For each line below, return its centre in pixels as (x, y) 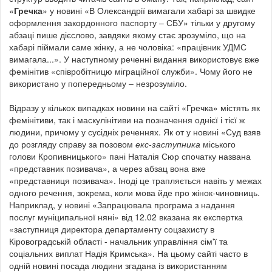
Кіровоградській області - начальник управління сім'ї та (118, 241)
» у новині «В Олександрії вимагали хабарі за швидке (149, 10)
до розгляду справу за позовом (72, 144)
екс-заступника (168, 144)
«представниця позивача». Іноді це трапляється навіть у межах (135, 180)
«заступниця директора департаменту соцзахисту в (112, 229)
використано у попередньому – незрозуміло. (98, 83)
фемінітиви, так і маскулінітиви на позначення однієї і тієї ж (127, 119)
